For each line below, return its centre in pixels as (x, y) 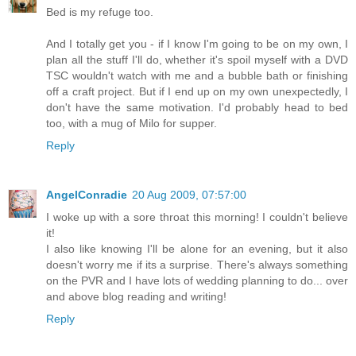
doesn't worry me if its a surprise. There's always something (197, 265)
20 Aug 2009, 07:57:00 (189, 195)
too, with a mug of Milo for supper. (132, 124)
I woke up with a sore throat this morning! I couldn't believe (197, 217)
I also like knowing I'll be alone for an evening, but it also (197, 249)
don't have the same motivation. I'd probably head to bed (197, 108)
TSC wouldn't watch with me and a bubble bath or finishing (197, 76)
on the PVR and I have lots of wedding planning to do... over (197, 281)
